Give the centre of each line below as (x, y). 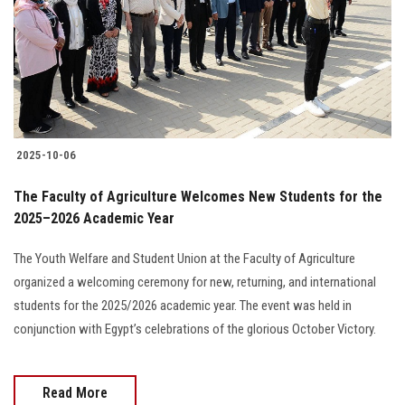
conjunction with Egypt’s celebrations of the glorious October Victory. (195, 330)
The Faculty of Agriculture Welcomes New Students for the (198, 197)
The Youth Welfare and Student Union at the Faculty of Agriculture (184, 259)
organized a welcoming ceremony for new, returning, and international (195, 283)
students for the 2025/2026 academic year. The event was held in (183, 306)
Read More (75, 393)
